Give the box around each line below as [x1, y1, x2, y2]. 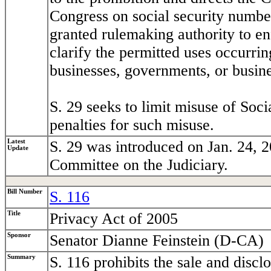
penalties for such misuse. [50, 116, 214, 134]
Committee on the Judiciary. [50, 156, 228, 174]
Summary [7, 253, 36, 261]
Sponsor [7, 232, 31, 239]
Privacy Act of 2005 [50, 210, 178, 228]
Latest [7, 138, 25, 145]
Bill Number [7, 188, 42, 195]
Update [7, 145, 28, 152]
